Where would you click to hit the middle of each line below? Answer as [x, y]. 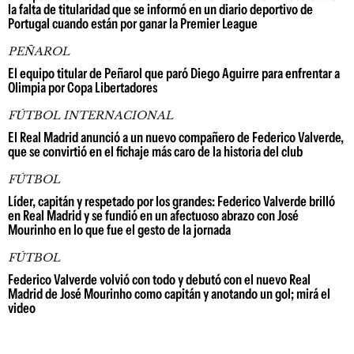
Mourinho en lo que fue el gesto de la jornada [119, 230]
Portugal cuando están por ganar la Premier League [133, 24]
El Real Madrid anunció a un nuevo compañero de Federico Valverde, [176, 137]
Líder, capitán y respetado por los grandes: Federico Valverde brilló [171, 201]
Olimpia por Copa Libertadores [83, 88]
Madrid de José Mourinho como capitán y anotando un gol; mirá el [169, 294]
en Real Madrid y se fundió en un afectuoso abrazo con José [153, 216]
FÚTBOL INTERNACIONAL [90, 115]
